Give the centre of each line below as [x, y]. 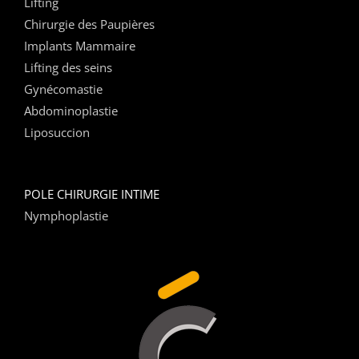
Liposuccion [57, 132]
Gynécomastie [63, 89]
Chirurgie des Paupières [89, 24]
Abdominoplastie [71, 110]
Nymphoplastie [66, 215]
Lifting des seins [68, 67]
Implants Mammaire [80, 45]
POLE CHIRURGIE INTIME [92, 194]
